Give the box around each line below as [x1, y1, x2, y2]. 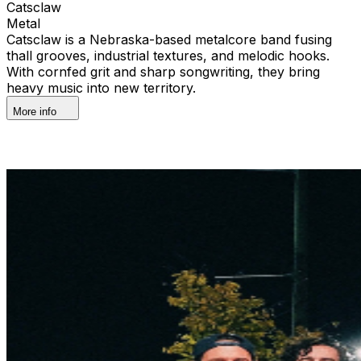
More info [13, 105, 56, 118]
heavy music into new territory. [6, 79, 196, 96]
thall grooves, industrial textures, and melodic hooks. [6, 47, 330, 64]
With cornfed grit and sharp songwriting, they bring [6, 63, 320, 80]
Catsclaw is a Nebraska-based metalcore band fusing [6, 31, 332, 48]
